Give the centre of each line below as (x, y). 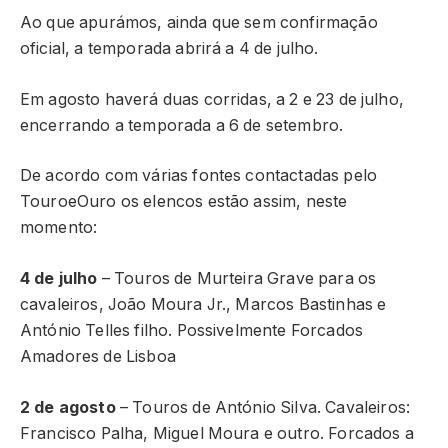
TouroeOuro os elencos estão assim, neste (184, 202)
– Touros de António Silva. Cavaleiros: (264, 407)
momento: (59, 228)
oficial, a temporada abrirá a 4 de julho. (169, 49)
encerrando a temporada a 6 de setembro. (182, 125)
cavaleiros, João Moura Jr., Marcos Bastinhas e (203, 305)
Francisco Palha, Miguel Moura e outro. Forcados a (217, 433)
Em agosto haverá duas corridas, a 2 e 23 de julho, (212, 99)
